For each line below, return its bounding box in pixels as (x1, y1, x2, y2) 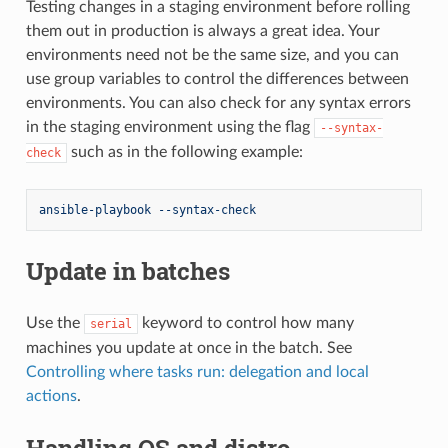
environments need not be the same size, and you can (25, 46, 399, 63)
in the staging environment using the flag (25, 118, 314, 135)
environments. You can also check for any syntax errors (25, 94, 411, 111)
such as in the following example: (66, 143, 303, 160)
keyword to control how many (137, 314, 354, 331)
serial (89, 316, 132, 331)
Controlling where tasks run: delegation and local (25, 363, 369, 380)
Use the (25, 314, 84, 331)
